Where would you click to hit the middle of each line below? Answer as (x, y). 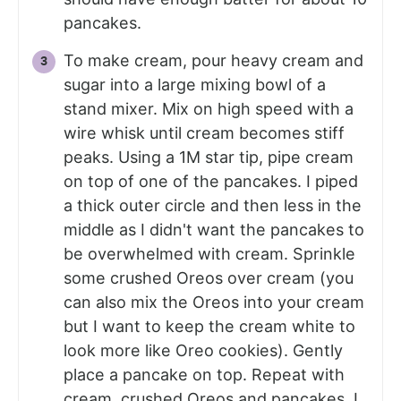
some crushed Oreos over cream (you (209, 277)
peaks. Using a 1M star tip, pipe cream (209, 157)
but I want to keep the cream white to (209, 326)
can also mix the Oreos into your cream (214, 302)
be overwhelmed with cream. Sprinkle (209, 253)
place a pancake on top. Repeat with (204, 374)
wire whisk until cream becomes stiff (204, 132)
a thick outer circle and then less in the (213, 205)
